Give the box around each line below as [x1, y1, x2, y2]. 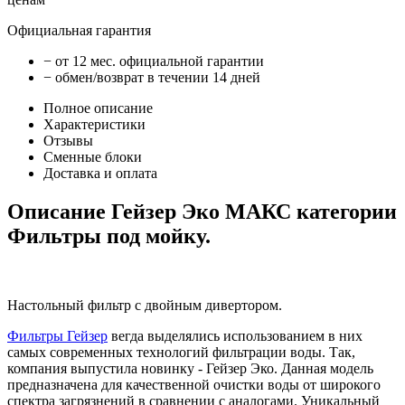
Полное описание [43, 100, 153, 117]
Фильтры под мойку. [7, 224, 211, 249]
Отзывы [43, 133, 93, 149]
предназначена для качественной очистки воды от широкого [7, 377, 381, 393]
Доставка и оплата [43, 165, 157, 182]
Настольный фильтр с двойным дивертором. [7, 297, 282, 314]
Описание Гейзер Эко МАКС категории [7, 200, 397, 224]
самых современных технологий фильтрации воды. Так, [7, 344, 355, 361]
